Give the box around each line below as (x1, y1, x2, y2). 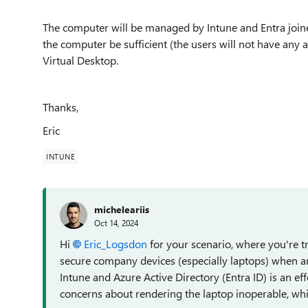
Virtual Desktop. (43, 53, 118, 67)
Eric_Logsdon (84, 236, 147, 251)
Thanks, (43, 100, 78, 114)
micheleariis (94, 202, 149, 216)
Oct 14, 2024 (94, 217, 138, 228)
